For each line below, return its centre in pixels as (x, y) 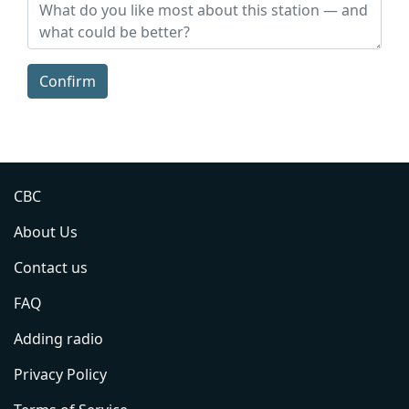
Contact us (51, 267)
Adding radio (58, 338)
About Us (46, 231)
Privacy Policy (60, 374)
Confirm (68, 81)
